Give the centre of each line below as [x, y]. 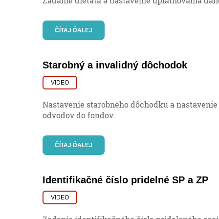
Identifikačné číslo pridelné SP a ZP [125, 180]
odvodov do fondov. [79, 115]
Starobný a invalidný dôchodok [115, 65]
